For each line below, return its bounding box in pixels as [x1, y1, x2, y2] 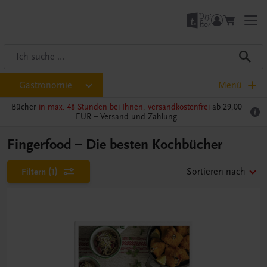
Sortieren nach [187, 166, 246, 177]
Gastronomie [19, 80, 72, 91]
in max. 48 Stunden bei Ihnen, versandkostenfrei [38, 102, 210, 112]
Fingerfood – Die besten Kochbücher [7, 136, 222, 153]
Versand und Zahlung [100, 111, 177, 122]
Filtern [21, 166, 46, 177]
